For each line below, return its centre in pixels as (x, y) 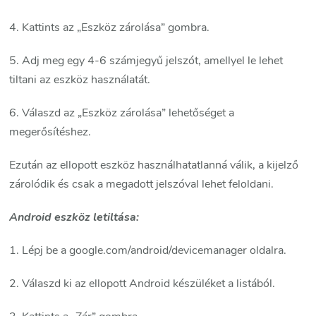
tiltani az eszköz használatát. (80, 80)
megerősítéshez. (50, 132)
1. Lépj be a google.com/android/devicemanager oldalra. (148, 251)
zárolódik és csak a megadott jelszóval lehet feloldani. (142, 184)
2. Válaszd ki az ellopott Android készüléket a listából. (142, 284)
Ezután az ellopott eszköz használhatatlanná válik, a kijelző (154, 165)
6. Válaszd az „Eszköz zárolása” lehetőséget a (122, 113)
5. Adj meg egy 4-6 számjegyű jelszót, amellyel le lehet (146, 61)
